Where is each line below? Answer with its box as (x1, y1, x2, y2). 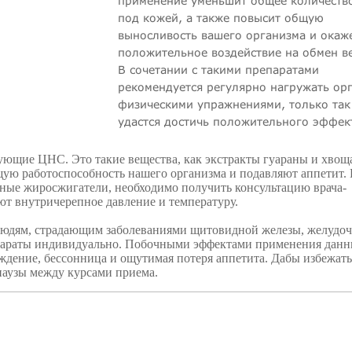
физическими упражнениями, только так (117, 97, 350, 111)
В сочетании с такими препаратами (117, 63, 319, 76)
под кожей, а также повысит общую (117, 11, 324, 24)
